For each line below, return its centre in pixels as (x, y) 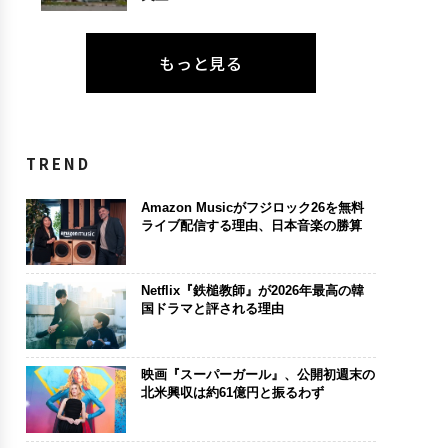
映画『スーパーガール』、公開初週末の (257, 374)
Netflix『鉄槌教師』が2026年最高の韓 (252, 291)
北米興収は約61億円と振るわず (232, 392)
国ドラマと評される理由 (212, 309)
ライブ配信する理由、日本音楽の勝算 (251, 225)
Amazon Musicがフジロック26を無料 (252, 207)
